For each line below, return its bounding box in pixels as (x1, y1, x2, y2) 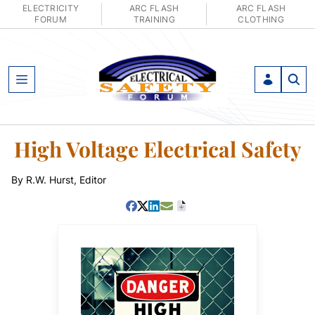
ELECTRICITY (22, 3, 79, 13)
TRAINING (133, 14, 175, 25)
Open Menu (20, 79, 82, 94)
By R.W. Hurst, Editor (11, 174, 106, 186)
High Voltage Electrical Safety (13, 135, 302, 163)
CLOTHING (238, 14, 284, 25)
